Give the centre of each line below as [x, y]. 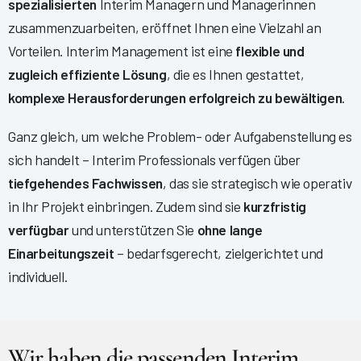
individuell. [38, 277]
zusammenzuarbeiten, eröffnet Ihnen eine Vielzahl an [165, 28]
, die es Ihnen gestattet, [235, 75]
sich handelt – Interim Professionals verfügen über [155, 160]
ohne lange [230, 230]
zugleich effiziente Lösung [87, 75]
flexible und [270, 51]
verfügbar [39, 230]
